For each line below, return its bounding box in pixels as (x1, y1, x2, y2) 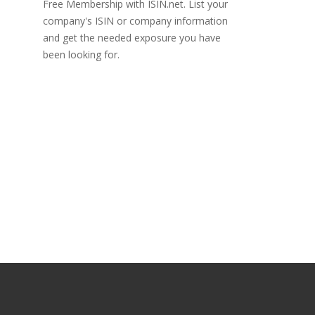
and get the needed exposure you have (43, 31, 221, 44)
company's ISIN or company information (43, 14, 228, 27)
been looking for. (43, 48, 120, 61)
